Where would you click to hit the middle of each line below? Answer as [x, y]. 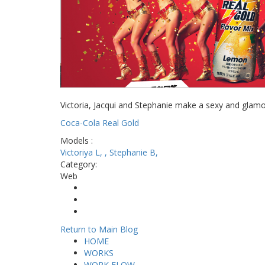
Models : [77, 140]
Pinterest [101, 211]
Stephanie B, [134, 152]
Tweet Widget [111, 200]
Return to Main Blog [99, 229]
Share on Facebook [121, 188]
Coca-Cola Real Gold [100, 123]
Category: [80, 164]
